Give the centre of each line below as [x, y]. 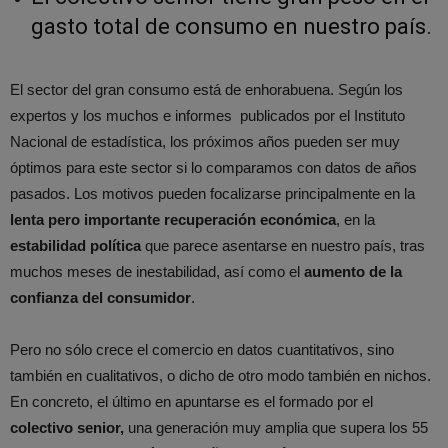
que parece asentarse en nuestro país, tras [283, 246]
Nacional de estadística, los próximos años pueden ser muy [205, 142]
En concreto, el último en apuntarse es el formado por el [191, 402]
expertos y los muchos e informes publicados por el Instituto [207, 116]
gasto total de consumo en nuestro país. [231, 27]
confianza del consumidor [100, 298]
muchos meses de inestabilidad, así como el [157, 272]
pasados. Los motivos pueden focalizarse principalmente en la [212, 194]
